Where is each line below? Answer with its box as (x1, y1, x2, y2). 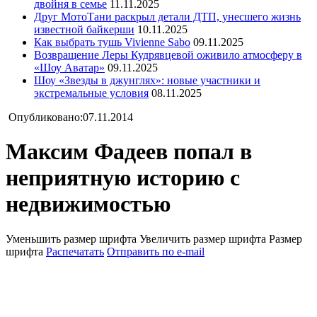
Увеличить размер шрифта (139, 232, 266, 245)
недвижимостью (6, 191, 171, 217)
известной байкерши (34, 23, 134, 35)
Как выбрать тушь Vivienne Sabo (34, 35, 190, 48)
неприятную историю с (6, 165, 240, 191)
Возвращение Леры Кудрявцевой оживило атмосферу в (34, 48, 302, 61)
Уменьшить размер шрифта (6, 232, 137, 245)
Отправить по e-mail (107, 245, 204, 258)
